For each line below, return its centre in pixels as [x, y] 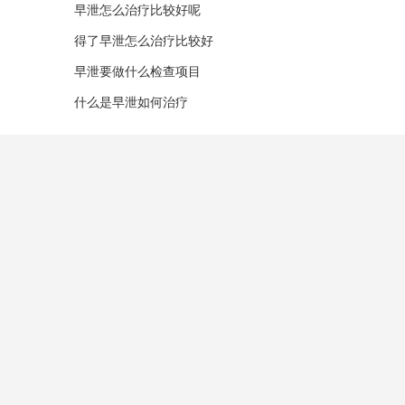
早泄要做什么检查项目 [137, 72]
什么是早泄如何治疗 [131, 103]
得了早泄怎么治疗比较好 [143, 41]
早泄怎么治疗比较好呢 [137, 10]
